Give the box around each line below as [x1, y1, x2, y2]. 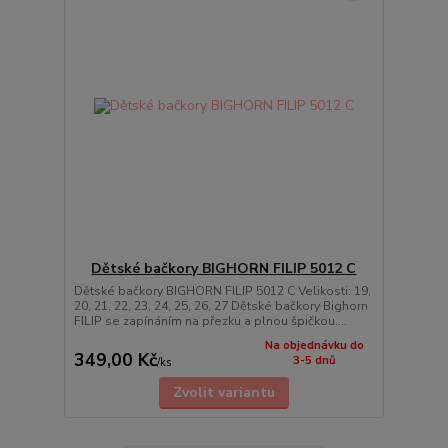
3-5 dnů [292, 352, 336, 368]
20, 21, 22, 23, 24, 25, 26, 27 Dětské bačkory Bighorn [73, 298, 368, 315]
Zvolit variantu [172, 382, 275, 402]
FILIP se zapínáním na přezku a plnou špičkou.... [73, 313, 347, 330]
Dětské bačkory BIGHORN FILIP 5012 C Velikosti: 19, [73, 283, 371, 300]
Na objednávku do [264, 337, 364, 353]
